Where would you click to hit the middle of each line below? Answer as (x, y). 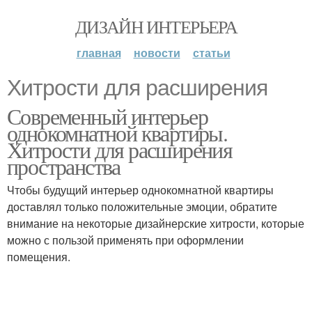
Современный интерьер (107, 116)
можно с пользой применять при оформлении (125, 240)
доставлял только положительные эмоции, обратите (142, 206)
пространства (64, 166)
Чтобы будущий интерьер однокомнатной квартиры (140, 190)
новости (157, 53)
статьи (211, 53)
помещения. (39, 257)
